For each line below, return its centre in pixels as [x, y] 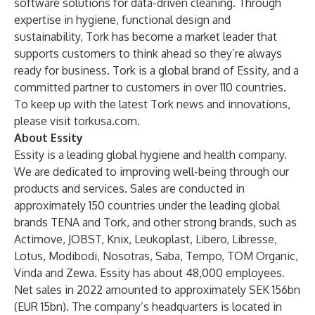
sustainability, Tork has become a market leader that [146, 37]
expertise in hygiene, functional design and [122, 20]
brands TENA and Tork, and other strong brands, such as [155, 222]
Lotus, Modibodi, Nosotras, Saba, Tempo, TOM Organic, [156, 256]
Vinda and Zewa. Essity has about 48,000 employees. [149, 273]
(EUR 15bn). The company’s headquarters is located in [148, 307]
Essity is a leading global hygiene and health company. [150, 155]
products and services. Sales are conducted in [129, 188]
